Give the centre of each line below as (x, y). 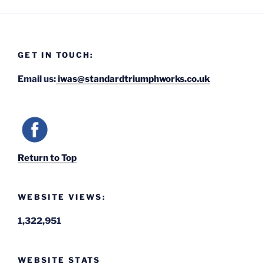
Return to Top (47, 158)
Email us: (37, 79)
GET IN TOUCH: (56, 55)
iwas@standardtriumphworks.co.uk (133, 79)
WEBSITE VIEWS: (62, 197)
